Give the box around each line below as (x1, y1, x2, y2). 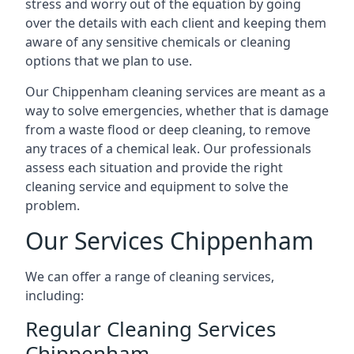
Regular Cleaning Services (25, 314, 276, 343)
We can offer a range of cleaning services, (25, 268, 274, 285)
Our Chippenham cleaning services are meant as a (25, 83, 326, 100)
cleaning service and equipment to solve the (25, 178, 288, 195)
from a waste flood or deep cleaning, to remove (25, 121, 311, 138)
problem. (25, 197, 80, 214)
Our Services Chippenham (25, 224, 314, 257)
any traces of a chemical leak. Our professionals (25, 140, 311, 157)
